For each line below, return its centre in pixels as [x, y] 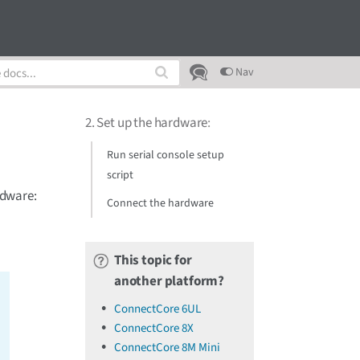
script [120, 175]
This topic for [153, 260]
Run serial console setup [165, 155]
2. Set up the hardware [147, 123]
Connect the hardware [160, 203]
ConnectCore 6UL [157, 309]
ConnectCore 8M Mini [167, 348]
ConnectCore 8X [154, 328]
